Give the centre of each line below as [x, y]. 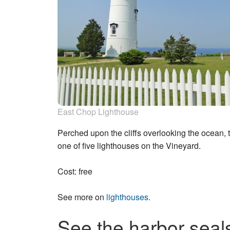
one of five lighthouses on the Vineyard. [129, 145]
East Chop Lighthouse [98, 111]
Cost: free [75, 171]
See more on [82, 197]
